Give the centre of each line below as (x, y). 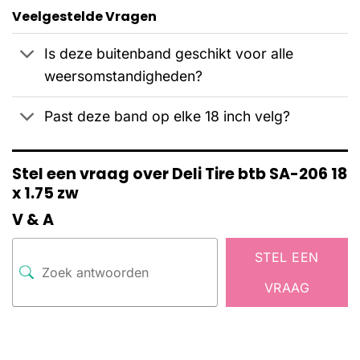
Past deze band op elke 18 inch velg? (168, 117)
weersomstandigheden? (124, 76)
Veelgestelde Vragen (84, 17)
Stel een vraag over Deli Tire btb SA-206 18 (180, 174)
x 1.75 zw (45, 193)
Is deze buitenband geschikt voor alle (169, 53)
